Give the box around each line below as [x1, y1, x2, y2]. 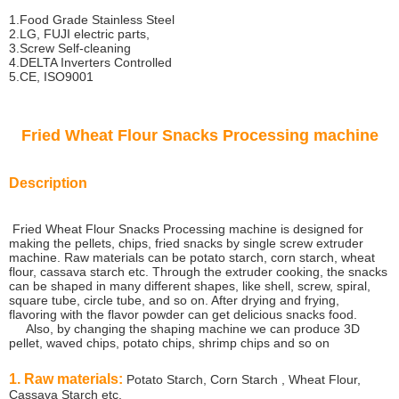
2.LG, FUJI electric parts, [9, 27, 150, 41]
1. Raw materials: [9, 371, 123, 387]
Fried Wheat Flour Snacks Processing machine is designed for [9, 222, 363, 236]
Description [9, 175, 87, 191]
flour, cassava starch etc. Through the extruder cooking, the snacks [9, 265, 387, 279]
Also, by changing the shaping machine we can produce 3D [9, 322, 360, 336]
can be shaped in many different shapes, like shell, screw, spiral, [9, 279, 370, 293]
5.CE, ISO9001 [9, 69, 94, 84]
